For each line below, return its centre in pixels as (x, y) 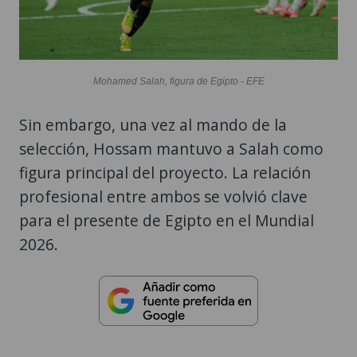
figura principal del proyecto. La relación (165, 173)
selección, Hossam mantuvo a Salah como (171, 149)
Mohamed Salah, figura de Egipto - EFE (178, 82)
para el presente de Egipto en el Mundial (167, 221)
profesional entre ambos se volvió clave (163, 197)
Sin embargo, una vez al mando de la (153, 125)
